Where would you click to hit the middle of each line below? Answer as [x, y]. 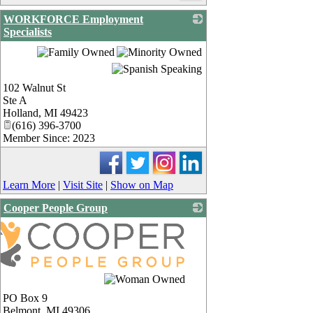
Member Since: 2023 [49, 138]
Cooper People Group [56, 208]
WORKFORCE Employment [73, 20]
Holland [21, 113]
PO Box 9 [25, 298]
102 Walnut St [34, 88]
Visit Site [83, 185]
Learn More [29, 185]
